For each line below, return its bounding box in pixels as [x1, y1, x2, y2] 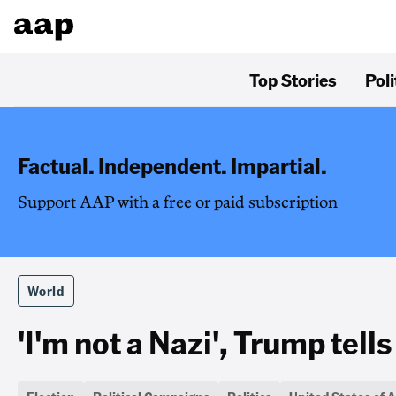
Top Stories [249, 68, 337, 91]
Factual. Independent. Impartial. [18, 151, 327, 179]
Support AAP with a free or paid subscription [18, 194, 338, 210]
